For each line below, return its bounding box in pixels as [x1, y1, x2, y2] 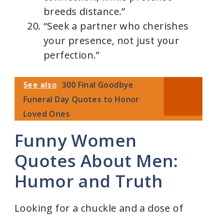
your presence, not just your [44, 33, 180, 47]
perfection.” [44, 48, 100, 62]
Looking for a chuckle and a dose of [15, 201, 183, 215]
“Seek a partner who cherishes [44, 19, 189, 32]
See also [23, 79, 57, 90]
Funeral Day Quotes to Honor [23, 93, 139, 105]
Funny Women [15, 128, 137, 152]
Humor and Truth [15, 169, 163, 192]
